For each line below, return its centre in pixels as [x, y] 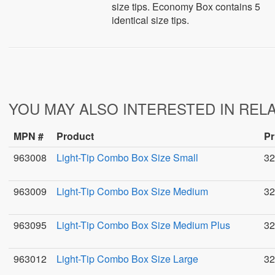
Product [75, 136]
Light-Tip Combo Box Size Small [127, 157]
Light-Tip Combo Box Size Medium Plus [143, 225]
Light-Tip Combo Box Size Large [127, 259]
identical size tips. [151, 20]
